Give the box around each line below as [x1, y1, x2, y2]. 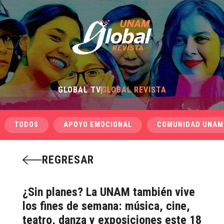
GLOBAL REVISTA [101, 85, 166, 94]
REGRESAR [41, 153, 94, 166]
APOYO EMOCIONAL [63, 120, 132, 129]
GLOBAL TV [57, 85, 101, 94]
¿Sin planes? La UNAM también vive [22, 185, 195, 199]
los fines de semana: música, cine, [22, 199, 190, 213]
